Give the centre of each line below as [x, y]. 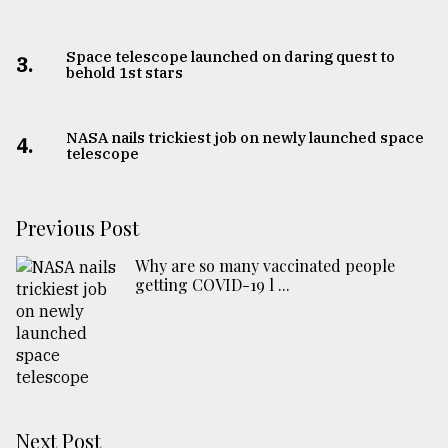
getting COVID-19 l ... [212, 285]
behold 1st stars [124, 73]
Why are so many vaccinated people [265, 266]
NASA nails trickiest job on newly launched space [244, 138]
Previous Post [77, 228]
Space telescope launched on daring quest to [230, 57]
